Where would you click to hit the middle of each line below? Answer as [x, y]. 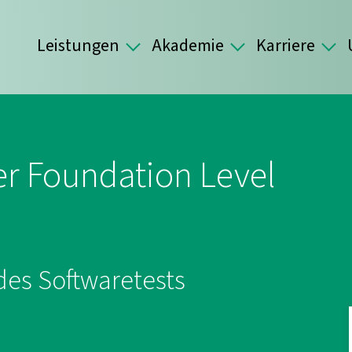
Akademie [188, 46]
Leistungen [78, 46]
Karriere [286, 46]
